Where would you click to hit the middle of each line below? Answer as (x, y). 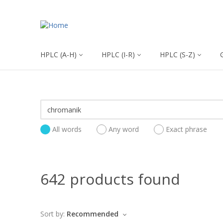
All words (67, 129)
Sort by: (53, 214)
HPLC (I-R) (118, 55)
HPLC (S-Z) (177, 55)
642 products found (110, 179)
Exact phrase (186, 129)
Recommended (94, 214)
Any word (124, 129)
